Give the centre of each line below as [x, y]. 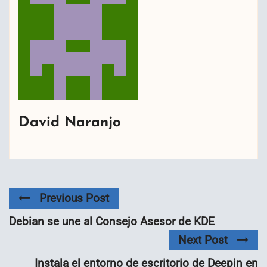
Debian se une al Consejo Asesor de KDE [112, 221]
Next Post [203, 240]
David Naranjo [70, 122]
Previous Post [74, 198]
